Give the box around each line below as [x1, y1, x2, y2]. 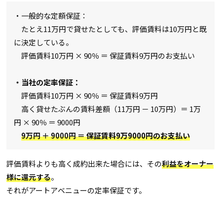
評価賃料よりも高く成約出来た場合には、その [6, 158, 162, 169]
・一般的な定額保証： [14, 10, 88, 21]
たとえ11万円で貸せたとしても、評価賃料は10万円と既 [14, 23, 207, 34]
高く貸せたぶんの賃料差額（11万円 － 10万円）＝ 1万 [14, 103, 201, 114]
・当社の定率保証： [14, 76, 81, 87]
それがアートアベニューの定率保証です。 [6, 184, 147, 195]
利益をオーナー [162, 158, 214, 169]
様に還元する [6, 171, 51, 182]
